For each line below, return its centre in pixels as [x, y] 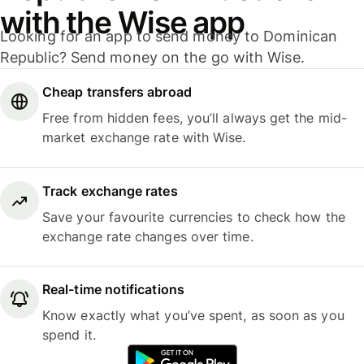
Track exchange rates [110, 191]
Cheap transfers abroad [117, 92]
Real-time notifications [113, 290]
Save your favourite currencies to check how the [194, 217]
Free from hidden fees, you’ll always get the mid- [195, 118]
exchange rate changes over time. [148, 236]
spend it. [69, 335]
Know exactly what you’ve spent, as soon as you [193, 316]
